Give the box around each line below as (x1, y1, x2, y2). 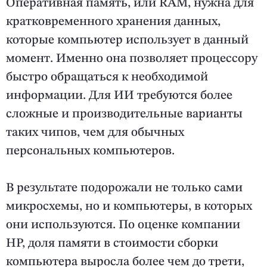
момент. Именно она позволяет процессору (6, 52, 257, 66)
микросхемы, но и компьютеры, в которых (6, 200, 252, 213)
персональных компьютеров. (6, 145, 175, 158)
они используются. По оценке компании (6, 219, 240, 232)
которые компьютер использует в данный (6, 34, 249, 47)
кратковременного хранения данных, (6, 15, 221, 29)
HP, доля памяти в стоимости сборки (6, 237, 218, 250)
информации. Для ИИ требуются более (6, 89, 232, 103)
